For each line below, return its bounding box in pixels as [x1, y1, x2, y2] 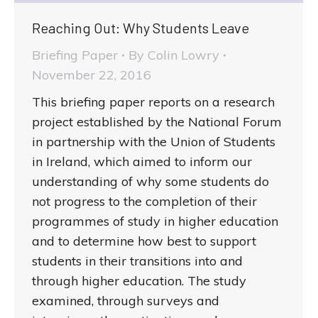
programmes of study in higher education [32, 213, 278, 230]
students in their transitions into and [32, 253, 243, 270]
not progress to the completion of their [32, 193, 257, 210]
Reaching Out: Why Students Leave [32, 19, 249, 37]
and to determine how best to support [32, 233, 256, 250]
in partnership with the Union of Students [32, 133, 275, 150]
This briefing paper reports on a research [32, 94, 275, 111]
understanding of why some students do [32, 173, 269, 190]
